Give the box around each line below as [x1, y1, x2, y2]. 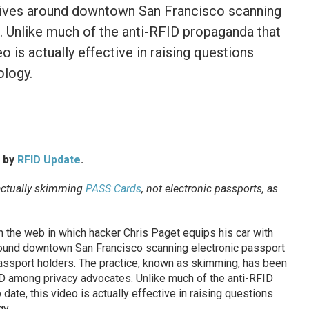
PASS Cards [85, 182, 141, 196]
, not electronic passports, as [141, 182, 278, 196]
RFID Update [17, 153, 81, 167]
